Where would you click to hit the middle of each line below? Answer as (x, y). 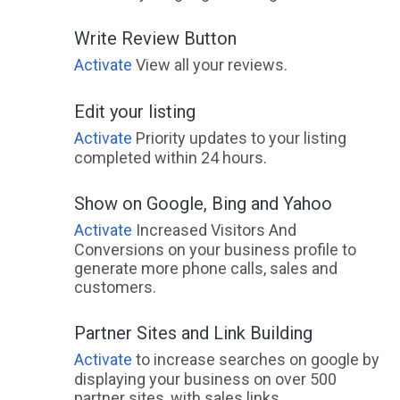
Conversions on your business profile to (215, 249)
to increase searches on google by (255, 359)
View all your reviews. (209, 64)
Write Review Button (155, 38)
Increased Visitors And (214, 229)
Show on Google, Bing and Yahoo (203, 203)
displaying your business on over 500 (205, 379)
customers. (115, 287)
